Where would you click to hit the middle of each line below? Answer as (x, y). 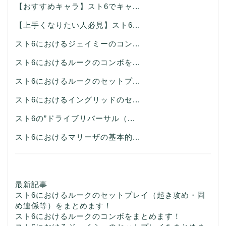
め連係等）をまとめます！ (64, 205)
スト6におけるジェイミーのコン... (78, 43)
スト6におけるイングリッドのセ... (78, 99)
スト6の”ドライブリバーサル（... (75, 118)
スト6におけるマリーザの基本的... (78, 137)
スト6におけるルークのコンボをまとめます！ (98, 216)
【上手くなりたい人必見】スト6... (78, 25)
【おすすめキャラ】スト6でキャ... (78, 6)
